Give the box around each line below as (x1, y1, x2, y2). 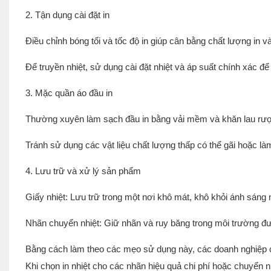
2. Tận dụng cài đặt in (25, 9, 109, 20)
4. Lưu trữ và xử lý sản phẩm (25, 165, 141, 176)
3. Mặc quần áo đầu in (25, 87, 113, 98)
